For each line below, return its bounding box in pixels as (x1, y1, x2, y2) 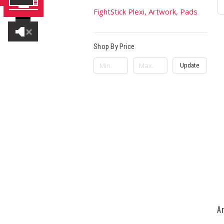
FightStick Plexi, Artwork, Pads (93, 6, 197, 16)
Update (180, 61, 199, 69)
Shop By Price (93, 42, 135, 51)
